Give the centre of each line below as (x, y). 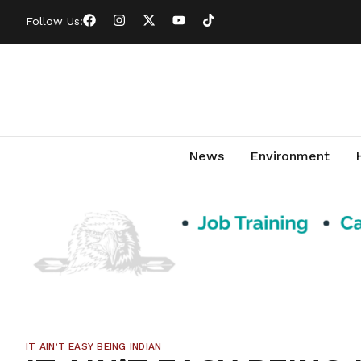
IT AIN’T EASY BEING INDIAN (94, 347)
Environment (289, 156)
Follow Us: (54, 21)
